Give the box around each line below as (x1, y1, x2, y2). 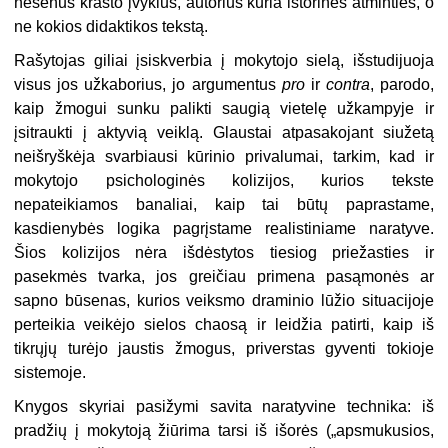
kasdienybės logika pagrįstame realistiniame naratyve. (14, 219, 434, 237)
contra (319, 75, 370, 93)
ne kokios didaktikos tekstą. (14, 17, 209, 35)
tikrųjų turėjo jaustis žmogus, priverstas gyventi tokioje (14, 339, 434, 357)
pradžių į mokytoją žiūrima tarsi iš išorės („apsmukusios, (14, 421, 434, 439)
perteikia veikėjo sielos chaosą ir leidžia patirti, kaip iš (14, 315, 434, 333)
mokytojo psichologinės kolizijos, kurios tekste (14, 171, 434, 189)
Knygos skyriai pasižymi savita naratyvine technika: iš (14, 397, 434, 415)
